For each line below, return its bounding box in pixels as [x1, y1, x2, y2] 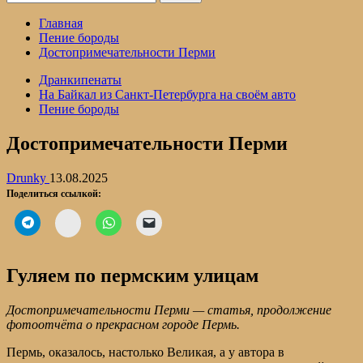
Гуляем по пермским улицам [6, 264, 258, 286]
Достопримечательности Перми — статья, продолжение [6, 302, 331, 317]
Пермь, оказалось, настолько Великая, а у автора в [6, 344, 284, 359]
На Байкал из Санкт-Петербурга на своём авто [39, 88, 296, 101]
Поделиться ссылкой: [6, 187, 101, 199]
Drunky [6, 170, 49, 185]
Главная [39, 16, 83, 30]
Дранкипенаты [39, 73, 122, 87]
